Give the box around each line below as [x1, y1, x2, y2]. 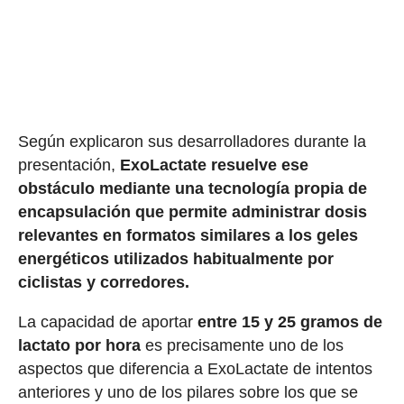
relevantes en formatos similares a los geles [17, 226, 358, 245]
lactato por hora [17, 336, 141, 355]
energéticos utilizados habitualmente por [17, 250, 334, 269]
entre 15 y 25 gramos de [197, 313, 382, 332]
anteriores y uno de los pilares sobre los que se [17, 383, 358, 402]
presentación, [17, 156, 115, 175]
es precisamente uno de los [140, 336, 344, 355]
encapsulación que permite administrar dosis [17, 203, 367, 222]
